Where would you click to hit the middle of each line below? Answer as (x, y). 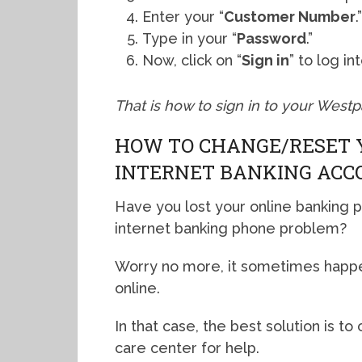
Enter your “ (183, 17)
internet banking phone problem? (231, 228)
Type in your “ (190, 39)
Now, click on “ (192, 61)
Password (272, 39)
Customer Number (290, 17)
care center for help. (187, 347)
